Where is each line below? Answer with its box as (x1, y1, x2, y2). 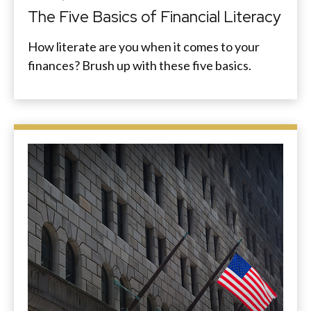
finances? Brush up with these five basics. (28, 58, 251, 74)
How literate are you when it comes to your (28, 39, 260, 55)
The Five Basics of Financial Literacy (28, 6, 280, 28)
